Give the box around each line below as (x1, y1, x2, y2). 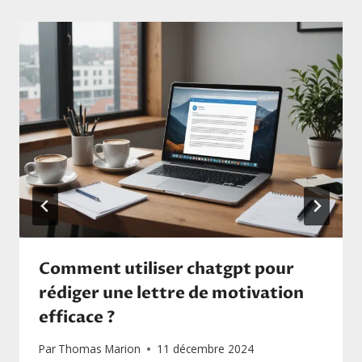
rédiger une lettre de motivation (39, 281, 304, 304)
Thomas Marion (58, 341, 141, 357)
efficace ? (39, 305, 116, 328)
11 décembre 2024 (157, 341, 255, 357)
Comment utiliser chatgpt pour (39, 257, 294, 280)
